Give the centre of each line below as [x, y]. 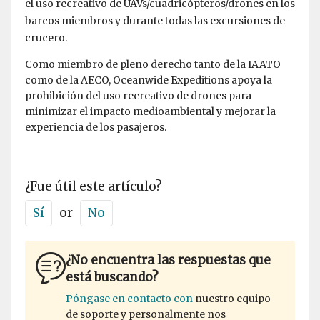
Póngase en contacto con [129, 299]
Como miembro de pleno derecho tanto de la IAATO [153, 65]
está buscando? [112, 277]
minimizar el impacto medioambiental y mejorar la [150, 112]
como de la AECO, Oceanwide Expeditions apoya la [149, 80]
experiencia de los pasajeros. [96, 127]
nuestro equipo [232, 299]
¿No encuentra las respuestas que [168, 260]
